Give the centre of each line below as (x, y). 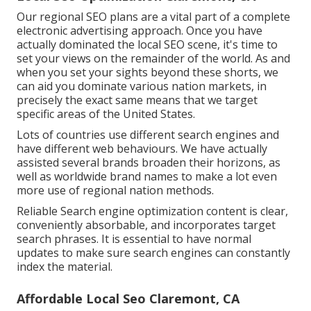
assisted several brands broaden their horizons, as (149, 163)
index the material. (65, 267)
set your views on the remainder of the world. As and (153, 59)
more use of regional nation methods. (115, 191)
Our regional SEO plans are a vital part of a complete (153, 17)
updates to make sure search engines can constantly (153, 253)
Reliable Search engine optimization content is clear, (152, 211)
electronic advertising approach (99, 31)
